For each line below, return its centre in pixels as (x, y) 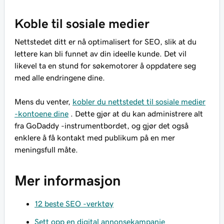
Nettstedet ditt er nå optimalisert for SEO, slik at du (105, 42)
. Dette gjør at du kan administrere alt (136, 114)
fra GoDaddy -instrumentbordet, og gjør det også (101, 126)
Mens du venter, (43, 102)
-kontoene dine (41, 114)
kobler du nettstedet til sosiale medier (139, 102)
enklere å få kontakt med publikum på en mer (95, 138)
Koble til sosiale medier (82, 24)
